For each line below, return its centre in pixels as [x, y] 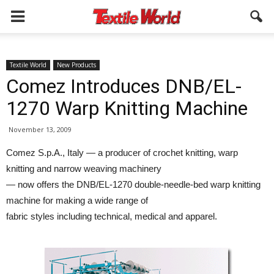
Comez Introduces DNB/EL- [124, 86]
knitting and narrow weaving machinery [84, 168]
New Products [76, 65]
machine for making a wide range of [77, 200]
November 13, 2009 [40, 129]
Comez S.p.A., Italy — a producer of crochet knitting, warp [122, 153]
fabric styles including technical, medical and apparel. [112, 216]
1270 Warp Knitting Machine [127, 108]
